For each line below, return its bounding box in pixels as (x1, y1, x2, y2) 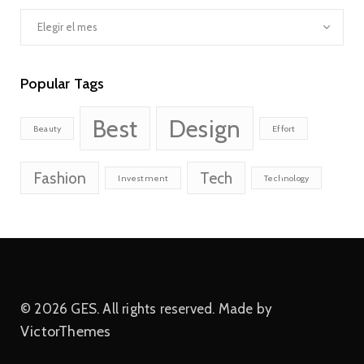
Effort (272, 123, 296, 134)
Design (169, 114, 241, 143)
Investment (118, 172, 169, 184)
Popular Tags (20, 74, 105, 93)
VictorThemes (20, 322, 111, 340)
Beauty (33, 123, 62, 134)
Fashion (33, 168, 87, 188)
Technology (264, 172, 310, 184)
